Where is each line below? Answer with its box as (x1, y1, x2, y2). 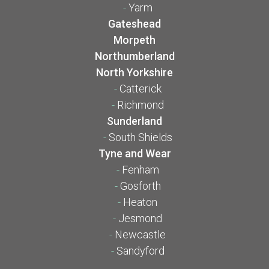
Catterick (119, 82, 162, 95)
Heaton (123, 196, 157, 209)
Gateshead (108, 17, 161, 31)
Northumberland (94, 50, 175, 63)
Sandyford (116, 244, 165, 258)
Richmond (116, 98, 164, 112)
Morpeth (113, 34, 156, 47)
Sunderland (107, 115, 162, 128)
